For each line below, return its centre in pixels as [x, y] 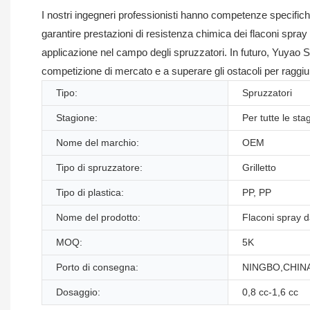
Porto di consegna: [97, 267]
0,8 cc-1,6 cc [270, 292]
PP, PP [257, 192]
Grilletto [259, 167]
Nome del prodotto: [98, 217]
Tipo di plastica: [90, 192]
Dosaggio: [78, 292]
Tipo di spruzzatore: [99, 167]
